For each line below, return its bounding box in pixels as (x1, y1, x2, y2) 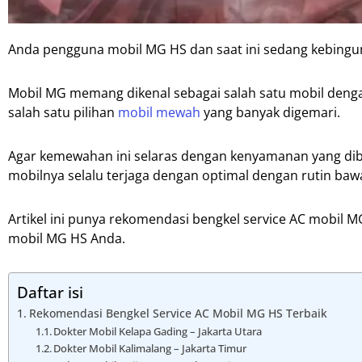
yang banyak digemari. (200, 103, 340, 122)
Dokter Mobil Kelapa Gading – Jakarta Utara (53, 324, 263, 339)
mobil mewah (118, 103, 200, 122)
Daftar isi (17, 281, 83, 304)
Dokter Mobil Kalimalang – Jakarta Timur (53, 341, 247, 356)
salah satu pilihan (8, 103, 118, 122)
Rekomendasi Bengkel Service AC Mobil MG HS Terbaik (28, 305, 327, 322)
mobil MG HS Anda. (8, 229, 125, 248)
